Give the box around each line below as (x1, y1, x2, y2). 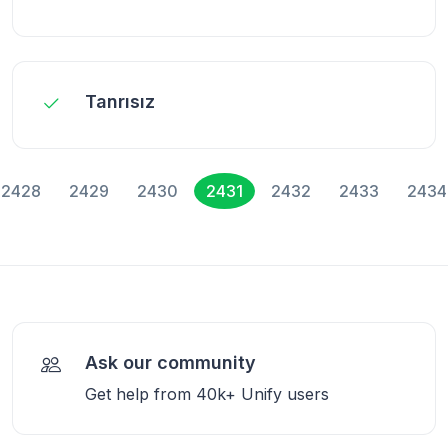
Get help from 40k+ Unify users (85, 383, 329, 404)
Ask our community (85, 351, 256, 373)
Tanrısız (85, 90, 155, 112)
